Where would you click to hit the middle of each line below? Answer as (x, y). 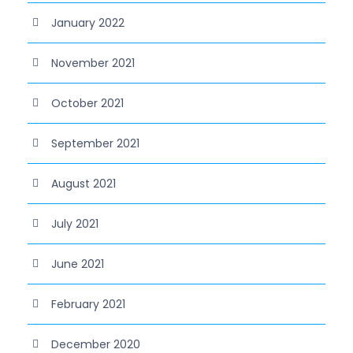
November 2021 (93, 63)
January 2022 (88, 22)
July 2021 (75, 223)
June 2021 (78, 264)
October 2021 (87, 103)
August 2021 (84, 183)
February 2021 (88, 304)
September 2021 (95, 143)
